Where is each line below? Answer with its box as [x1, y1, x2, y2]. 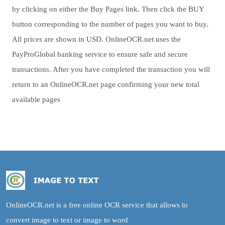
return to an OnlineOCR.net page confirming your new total [12, 80, 199, 88]
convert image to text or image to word [6, 216, 128, 224]
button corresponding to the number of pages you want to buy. [12, 20, 208, 28]
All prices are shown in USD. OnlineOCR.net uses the [12, 35, 181, 43]
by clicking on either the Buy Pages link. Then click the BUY [12, 5, 204, 13]
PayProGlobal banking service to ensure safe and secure [12, 50, 188, 58]
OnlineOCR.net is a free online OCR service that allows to [6, 201, 188, 209]
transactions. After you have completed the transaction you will [12, 65, 210, 73]
